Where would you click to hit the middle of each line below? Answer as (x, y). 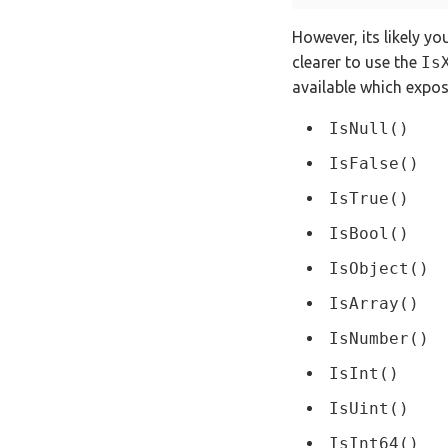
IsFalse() (374, 164)
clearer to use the (356, 62)
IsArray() (374, 304)
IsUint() (369, 409)
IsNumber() (379, 339)
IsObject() (379, 269)
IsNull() (369, 129)
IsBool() (369, 234)
